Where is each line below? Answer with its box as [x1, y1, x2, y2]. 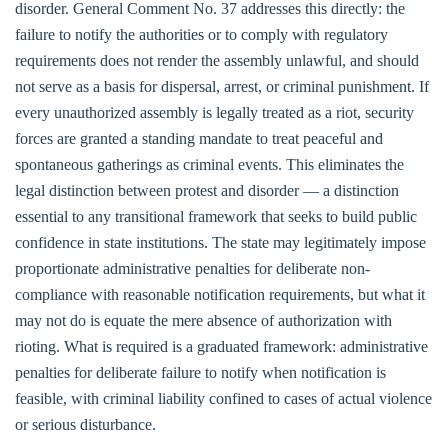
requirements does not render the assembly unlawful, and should [15, 51, 419, 69]
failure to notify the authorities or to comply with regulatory [15, 25, 388, 43]
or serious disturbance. [15, 415, 156, 433]
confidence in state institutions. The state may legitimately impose [15, 233, 426, 251]
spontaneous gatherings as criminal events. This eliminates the [15, 155, 404, 173]
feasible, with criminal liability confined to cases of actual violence [15, 389, 432, 407]
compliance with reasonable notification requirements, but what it [15, 285, 425, 303]
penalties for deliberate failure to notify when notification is [15, 363, 386, 381]
